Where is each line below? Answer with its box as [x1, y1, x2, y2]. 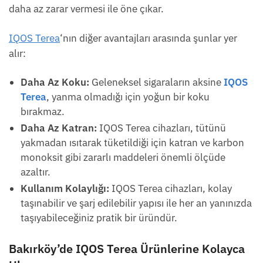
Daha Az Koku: [21, 76, 89, 89]
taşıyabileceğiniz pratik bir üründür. [21, 211, 177, 225]
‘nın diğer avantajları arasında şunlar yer [60, 32, 237, 45]
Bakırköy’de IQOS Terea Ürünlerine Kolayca [9, 241, 245, 257]
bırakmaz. [21, 105, 65, 119]
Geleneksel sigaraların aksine [89, 76, 224, 89]
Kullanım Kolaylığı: [21, 182, 109, 195]
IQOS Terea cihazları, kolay [109, 182, 232, 195]
